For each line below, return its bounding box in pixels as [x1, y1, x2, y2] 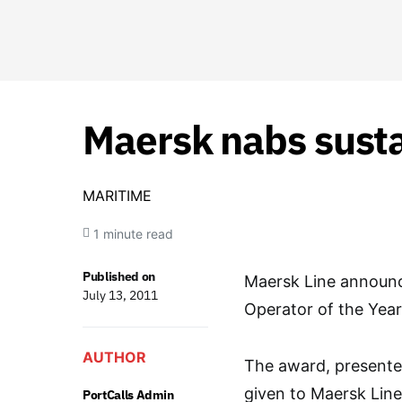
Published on [83, 268, 155, 284]
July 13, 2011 [83, 287, 158, 303]
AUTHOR [83, 348, 146, 366]
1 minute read [93, 225, 173, 241]
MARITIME [83, 187, 152, 205]
